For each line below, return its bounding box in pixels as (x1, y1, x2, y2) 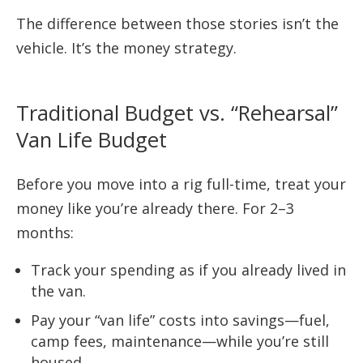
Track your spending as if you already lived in (31, 259, 346, 280)
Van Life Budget (16, 125, 167, 154)
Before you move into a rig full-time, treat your (16, 173, 346, 194)
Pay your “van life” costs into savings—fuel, (31, 310, 330, 330)
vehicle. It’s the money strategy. (16, 38, 237, 58)
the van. (31, 280, 86, 301)
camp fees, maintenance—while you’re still (31, 331, 329, 351)
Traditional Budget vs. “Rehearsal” (16, 98, 338, 127)
